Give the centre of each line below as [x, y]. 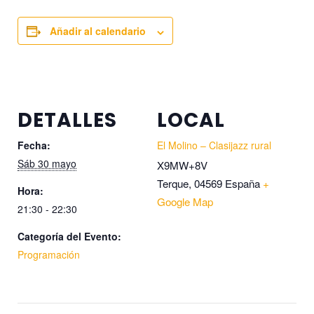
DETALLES [67, 121]
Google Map [185, 202]
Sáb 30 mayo [47, 164]
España [243, 184]
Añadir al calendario [98, 31]
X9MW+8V [182, 165]
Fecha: [34, 145]
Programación [49, 255]
